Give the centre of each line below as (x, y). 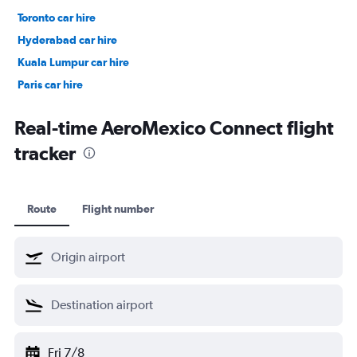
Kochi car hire (52, 106)
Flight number (118, 208)
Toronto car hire (57, 17)
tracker (45, 153)
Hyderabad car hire (67, 39)
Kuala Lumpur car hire (73, 62)
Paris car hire (50, 84)
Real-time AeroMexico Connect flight (174, 127)
